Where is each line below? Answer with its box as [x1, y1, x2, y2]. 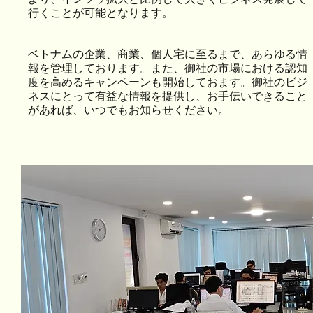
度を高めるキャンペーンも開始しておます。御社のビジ [28, 74, 307, 89]
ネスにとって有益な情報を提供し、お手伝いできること [28, 88, 307, 103]
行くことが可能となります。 [28, 5, 173, 20]
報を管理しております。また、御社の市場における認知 [28, 60, 307, 75]
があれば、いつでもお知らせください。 [28, 102, 229, 117]
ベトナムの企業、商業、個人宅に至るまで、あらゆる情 [28, 46, 307, 61]
